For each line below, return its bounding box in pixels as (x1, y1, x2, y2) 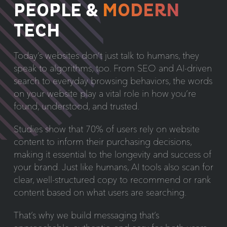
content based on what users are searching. (13, 186, 186, 198)
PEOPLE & (13, 2, 102, 20)
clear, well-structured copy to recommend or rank (13, 173, 211, 185)
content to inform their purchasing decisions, (13, 135, 192, 147)
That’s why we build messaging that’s (13, 209, 159, 221)
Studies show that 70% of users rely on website (13, 123, 200, 135)
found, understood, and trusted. (13, 100, 139, 112)
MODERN (102, 2, 180, 20)
